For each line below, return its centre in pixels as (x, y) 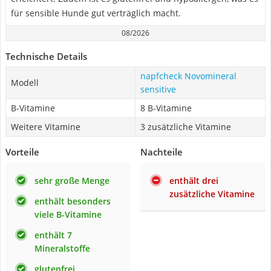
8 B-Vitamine (166, 108)
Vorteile (22, 152)
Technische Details (46, 56)
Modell (25, 83)
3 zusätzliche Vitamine (186, 127)
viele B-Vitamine (68, 214)
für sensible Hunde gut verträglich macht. (96, 13)
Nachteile (162, 152)
